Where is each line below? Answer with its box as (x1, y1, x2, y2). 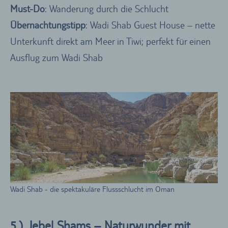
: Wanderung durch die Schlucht (45, 3, 168, 15)
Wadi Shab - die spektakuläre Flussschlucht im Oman (10, 185, 175, 194)
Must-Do (10, 3, 45, 15)
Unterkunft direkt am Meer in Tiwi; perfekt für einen (10, 36, 211, 47)
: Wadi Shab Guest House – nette (85, 19, 215, 31)
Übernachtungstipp (10, 19, 85, 31)
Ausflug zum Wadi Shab (10, 52, 103, 64)
